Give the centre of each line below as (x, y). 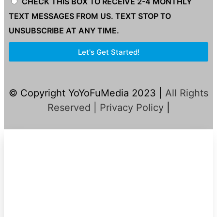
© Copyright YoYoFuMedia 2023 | (85, 93)
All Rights (185, 93)
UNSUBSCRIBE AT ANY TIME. (64, 31)
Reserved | (73, 108)
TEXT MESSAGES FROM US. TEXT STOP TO (90, 16)
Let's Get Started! (108, 52)
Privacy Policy (132, 108)
